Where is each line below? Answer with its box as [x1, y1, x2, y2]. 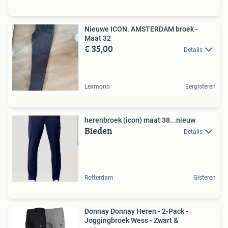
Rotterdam [84, 174, 113, 181]
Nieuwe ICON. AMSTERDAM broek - [84, 24, 198, 33]
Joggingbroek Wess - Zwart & [84, 216, 178, 224]
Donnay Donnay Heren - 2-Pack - [84, 207, 188, 215]
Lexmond [84, 82, 110, 90]
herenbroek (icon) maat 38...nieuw [84, 116, 195, 124]
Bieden [84, 123, 112, 137]
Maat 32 [84, 34, 111, 42]
